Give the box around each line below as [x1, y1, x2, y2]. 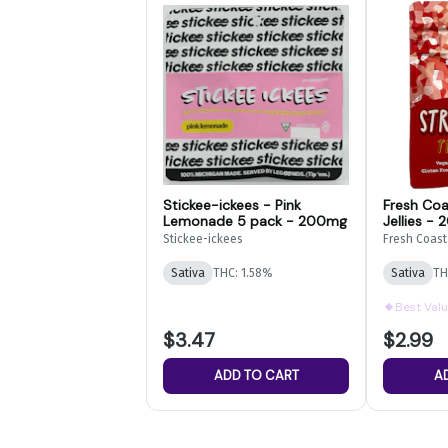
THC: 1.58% [213, 265, 273, 280]
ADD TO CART [213, 366, 299, 384]
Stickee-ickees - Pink [163, 195, 301, 214]
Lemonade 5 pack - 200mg [163, 211, 347, 230]
